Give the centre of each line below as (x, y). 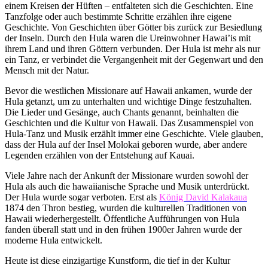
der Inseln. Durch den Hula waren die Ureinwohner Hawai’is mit (128, 38)
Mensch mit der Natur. (47, 71)
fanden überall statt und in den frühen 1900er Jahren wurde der (123, 230)
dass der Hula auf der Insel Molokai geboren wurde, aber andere (126, 145)
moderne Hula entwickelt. (54, 240)
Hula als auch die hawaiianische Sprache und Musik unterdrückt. (127, 187)
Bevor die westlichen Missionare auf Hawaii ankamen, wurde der (128, 91)
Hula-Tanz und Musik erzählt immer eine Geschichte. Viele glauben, (134, 134)
